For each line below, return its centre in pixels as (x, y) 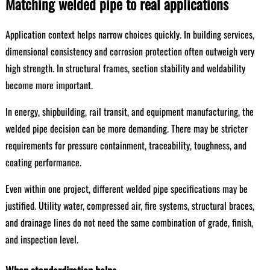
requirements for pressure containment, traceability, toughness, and (126, 145)
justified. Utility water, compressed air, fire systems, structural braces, (130, 206)
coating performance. (43, 162)
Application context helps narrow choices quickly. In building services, (130, 34)
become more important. (49, 85)
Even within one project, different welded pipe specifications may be (126, 189)
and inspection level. (42, 239)
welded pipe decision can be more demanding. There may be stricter (126, 128)
